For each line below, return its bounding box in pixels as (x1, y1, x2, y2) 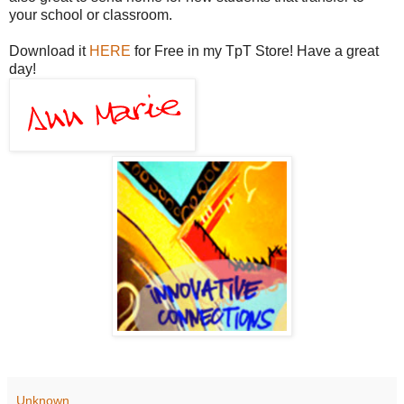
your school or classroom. (9, 6, 172, 23)
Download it (9, 42, 89, 59)
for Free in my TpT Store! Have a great (131, 42, 379, 59)
